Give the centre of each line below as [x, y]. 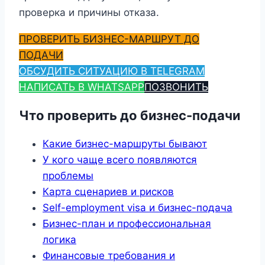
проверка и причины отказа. [89, 12]
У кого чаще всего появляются [120, 160]
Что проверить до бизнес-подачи [130, 115]
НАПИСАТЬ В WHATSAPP [82, 87]
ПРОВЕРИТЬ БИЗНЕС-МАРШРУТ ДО [109, 39]
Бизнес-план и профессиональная [127, 224]
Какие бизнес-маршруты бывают [125, 144]
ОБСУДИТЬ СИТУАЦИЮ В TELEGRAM [112, 71]
